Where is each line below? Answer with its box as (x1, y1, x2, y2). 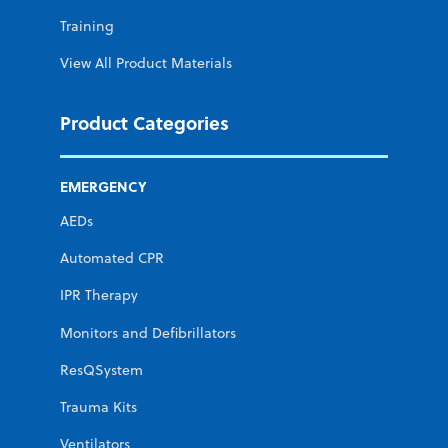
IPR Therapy (60, 285, 138, 306)
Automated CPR (60, 248, 164, 269)
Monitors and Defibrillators (60, 322, 236, 343)
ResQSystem (60, 359, 143, 380)
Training (60, 15, 114, 36)
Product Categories (60, 108, 229, 136)
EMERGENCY (60, 175, 147, 197)
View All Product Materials (60, 52, 232, 73)
